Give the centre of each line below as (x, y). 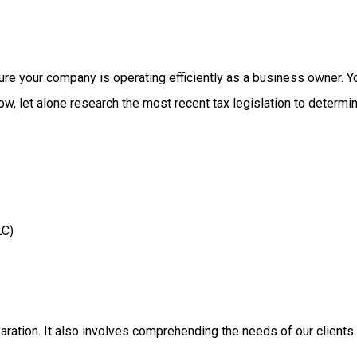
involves (107, 331)
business (280, 78)
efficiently (197, 78)
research (96, 103)
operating (141, 78)
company (73, 78)
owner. (325, 78)
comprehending (177, 331)
